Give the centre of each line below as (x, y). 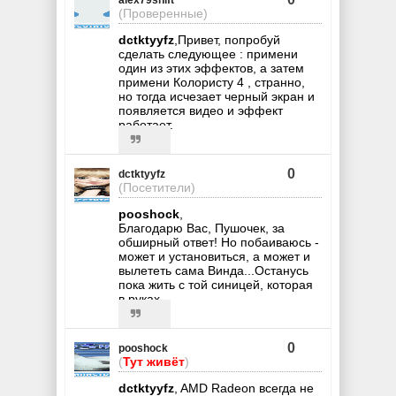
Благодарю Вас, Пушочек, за (202, 228)
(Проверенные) (163, 13)
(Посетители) (157, 187)
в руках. (141, 298)
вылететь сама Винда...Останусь (213, 270)
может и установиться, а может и (214, 256)
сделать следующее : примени (208, 53)
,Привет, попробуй (227, 39)
